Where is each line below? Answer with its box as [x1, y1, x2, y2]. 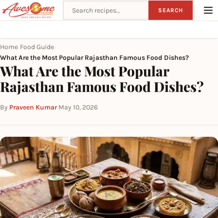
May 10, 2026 [58, 103, 98, 111]
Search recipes [62, 1, 114, 11]
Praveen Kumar [9, 103, 57, 111]
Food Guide [20, 43, 54, 51]
